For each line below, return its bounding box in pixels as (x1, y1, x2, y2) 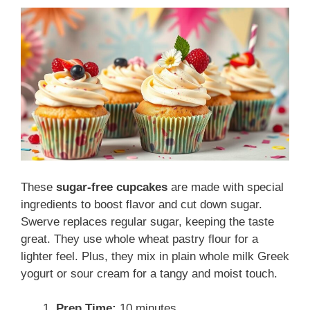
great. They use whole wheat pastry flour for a (21, 232, 258, 246)
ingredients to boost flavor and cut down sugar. (21, 197, 262, 211)
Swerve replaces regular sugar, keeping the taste (21, 215, 274, 228)
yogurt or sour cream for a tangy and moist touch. (21, 266, 277, 280)
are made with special (167, 180, 284, 194)
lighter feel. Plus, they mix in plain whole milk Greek (21, 249, 289, 263)
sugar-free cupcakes (56, 180, 167, 194)
